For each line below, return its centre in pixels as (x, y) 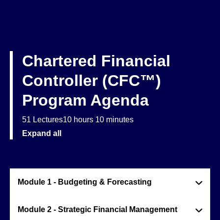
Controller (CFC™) (92, 81)
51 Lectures (42, 120)
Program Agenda (85, 100)
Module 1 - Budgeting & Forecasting (85, 182)
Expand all (42, 133)
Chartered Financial (96, 61)
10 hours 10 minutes (98, 120)
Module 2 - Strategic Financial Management (97, 209)
